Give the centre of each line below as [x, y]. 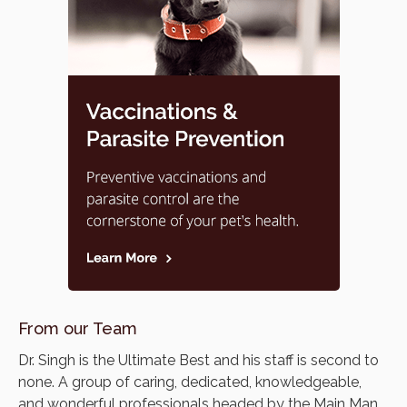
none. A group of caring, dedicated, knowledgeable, [190, 382]
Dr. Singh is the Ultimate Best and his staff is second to [199, 360]
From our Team [78, 328]
